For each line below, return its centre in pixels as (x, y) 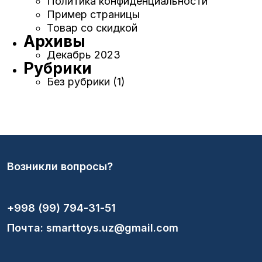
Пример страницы (93, 14)
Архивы (54, 41)
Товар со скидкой (92, 28)
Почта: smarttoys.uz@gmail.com (93, 228)
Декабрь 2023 (84, 55)
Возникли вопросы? (60, 166)
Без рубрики (78, 82)
